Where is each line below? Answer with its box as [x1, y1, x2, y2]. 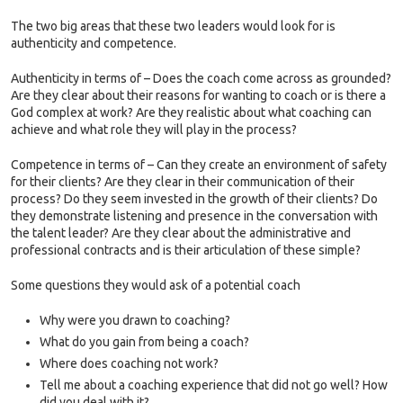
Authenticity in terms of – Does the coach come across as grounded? [11, 71, 391, 86]
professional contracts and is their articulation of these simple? [11, 243, 361, 258]
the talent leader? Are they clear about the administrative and [11, 226, 351, 241]
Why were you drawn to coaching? [40, 313, 230, 328]
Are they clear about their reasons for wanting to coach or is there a [11, 88, 386, 103]
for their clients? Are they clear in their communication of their [11, 175, 354, 190]
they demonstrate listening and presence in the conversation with [11, 209, 378, 224]
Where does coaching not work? [40, 356, 219, 372]
